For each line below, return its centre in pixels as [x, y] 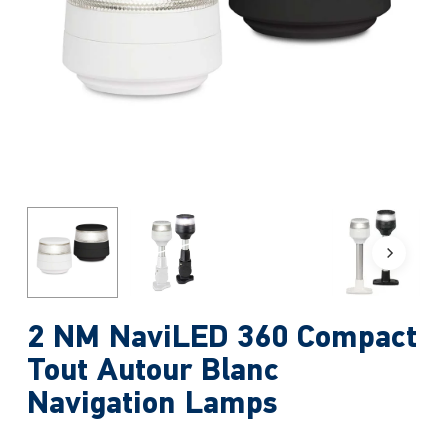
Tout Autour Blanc [152, 372]
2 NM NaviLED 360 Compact [221, 339]
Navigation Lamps [151, 405]
